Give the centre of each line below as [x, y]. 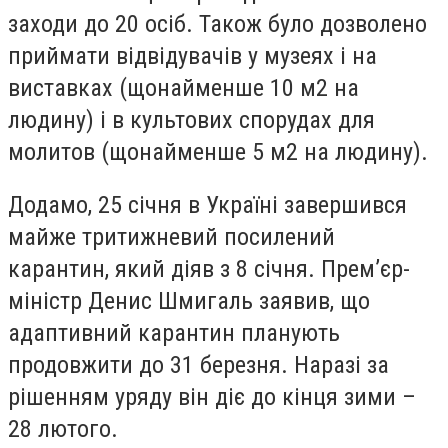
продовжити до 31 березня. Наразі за [198, 365]
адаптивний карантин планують [174, 333]
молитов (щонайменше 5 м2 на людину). [218, 151]
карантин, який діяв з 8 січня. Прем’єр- [209, 269]
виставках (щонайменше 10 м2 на [183, 87]
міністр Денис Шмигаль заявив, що [189, 301]
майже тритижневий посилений [171, 237]
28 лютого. [63, 429]
